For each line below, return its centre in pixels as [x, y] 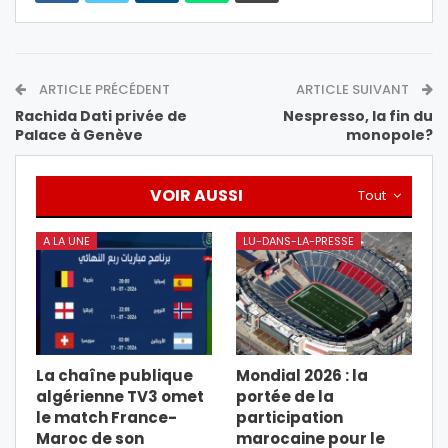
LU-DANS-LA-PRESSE [298, 240]
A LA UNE [66, 240]
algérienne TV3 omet [120, 397]
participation [289, 418]
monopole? [389, 134]
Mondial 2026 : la [302, 376]
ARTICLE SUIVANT [354, 89]
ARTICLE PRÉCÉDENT [103, 89]
